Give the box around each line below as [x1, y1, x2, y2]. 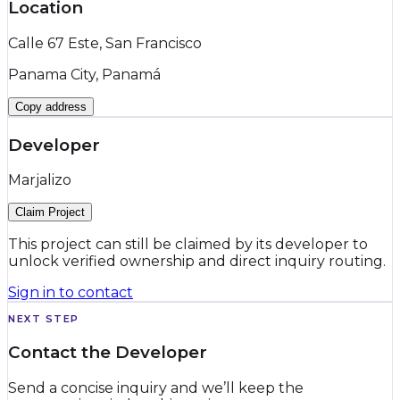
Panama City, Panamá [8, 66, 161, 84]
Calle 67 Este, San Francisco [8, 35, 202, 53]
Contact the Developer [8, 342, 207, 363]
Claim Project [15, 205, 85, 220]
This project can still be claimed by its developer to [8, 236, 368, 254]
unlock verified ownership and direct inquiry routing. [8, 253, 386, 271]
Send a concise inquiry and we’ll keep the [8, 379, 304, 396]
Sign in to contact [8, 284, 133, 302]
